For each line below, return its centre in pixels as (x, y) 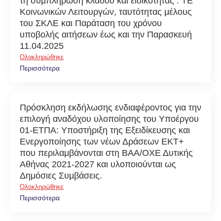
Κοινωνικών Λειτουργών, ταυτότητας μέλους (106, 12)
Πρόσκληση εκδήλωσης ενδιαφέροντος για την (110, 108)
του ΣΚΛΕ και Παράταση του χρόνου (91, 23)
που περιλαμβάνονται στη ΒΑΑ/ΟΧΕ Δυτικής (106, 153)
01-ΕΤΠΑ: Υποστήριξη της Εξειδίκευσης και (105, 130)
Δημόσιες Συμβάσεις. (61, 176)
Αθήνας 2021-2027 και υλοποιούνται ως (98, 164)
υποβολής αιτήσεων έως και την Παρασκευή (106, 35)
